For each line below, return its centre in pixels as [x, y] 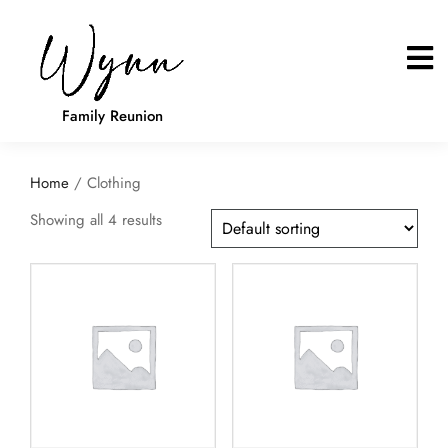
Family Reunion [112, 115]
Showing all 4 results [96, 219]
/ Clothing [105, 182]
